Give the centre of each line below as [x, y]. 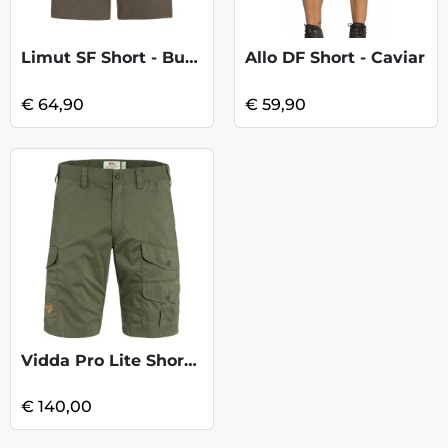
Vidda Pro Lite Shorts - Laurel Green [190, 360]
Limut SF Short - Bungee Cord [191, 58]
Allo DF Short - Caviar [335, 58]
